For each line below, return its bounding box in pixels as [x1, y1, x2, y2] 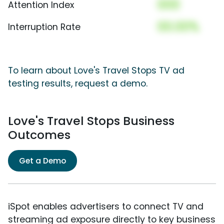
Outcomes [8, 126, 70, 143]
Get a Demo [19, 154, 66, 166]
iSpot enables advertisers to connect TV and [8, 200, 203, 212]
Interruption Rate [8, 20, 80, 33]
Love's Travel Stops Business [8, 112, 174, 129]
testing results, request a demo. [8, 77, 147, 89]
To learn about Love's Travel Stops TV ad [8, 64, 184, 76]
